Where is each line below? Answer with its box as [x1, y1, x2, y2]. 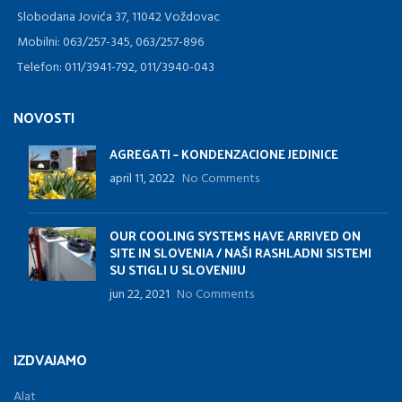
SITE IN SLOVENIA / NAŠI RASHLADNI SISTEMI [109, 240, 371, 264]
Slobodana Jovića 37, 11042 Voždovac [17, 6, 220, 28]
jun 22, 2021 [109, 284, 170, 305]
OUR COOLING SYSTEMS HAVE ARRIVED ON [109, 223, 361, 247]
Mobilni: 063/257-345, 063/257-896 [17, 31, 204, 53]
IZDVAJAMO [13, 345, 87, 372]
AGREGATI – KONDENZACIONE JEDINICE [109, 142, 338, 165]
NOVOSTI [13, 103, 74, 130]
